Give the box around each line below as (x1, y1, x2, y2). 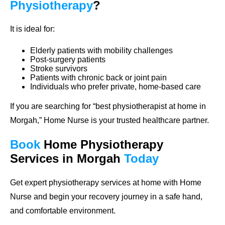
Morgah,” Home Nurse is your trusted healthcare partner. (10, 116, 209, 125)
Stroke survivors (30, 64, 87, 73)
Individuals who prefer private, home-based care (30, 82, 201, 91)
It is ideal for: (10, 25, 55, 34)
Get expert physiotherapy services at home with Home (10, 178, 201, 187)
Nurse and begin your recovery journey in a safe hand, (10, 192, 202, 201)
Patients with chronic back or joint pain (30, 73, 167, 82)
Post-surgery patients (30, 55, 105, 64)
